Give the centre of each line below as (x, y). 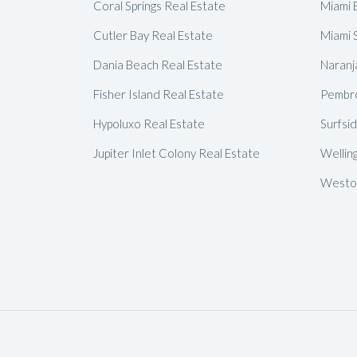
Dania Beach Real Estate (158, 64)
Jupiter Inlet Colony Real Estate (177, 153)
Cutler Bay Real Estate (153, 35)
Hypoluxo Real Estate (149, 123)
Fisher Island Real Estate (159, 94)
